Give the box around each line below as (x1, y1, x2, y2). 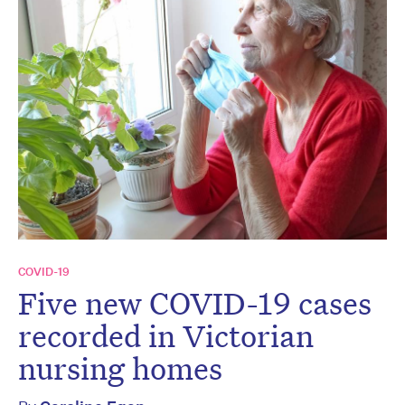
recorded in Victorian (18, 316, 314, 356)
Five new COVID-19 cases (18, 283, 372, 324)
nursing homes (18, 348, 222, 389)
